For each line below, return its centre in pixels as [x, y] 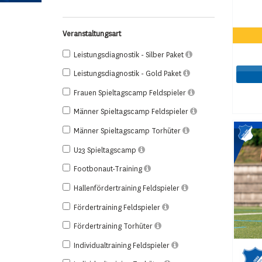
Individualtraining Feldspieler [123, 245]
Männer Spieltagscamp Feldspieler [132, 112]
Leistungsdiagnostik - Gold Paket [128, 74]
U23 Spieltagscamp [106, 150]
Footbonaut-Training [109, 169]
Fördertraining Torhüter [114, 227]
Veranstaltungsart [92, 34]
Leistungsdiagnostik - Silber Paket [130, 55]
